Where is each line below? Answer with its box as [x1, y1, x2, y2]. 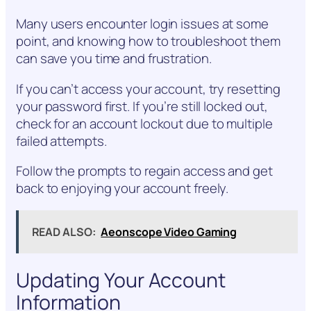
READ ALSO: [31, 224, 96, 239]
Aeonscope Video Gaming [101, 224, 237, 239]
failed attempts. [16, 131, 107, 150]
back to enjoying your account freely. [16, 179, 229, 197]
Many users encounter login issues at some [16, 15, 269, 33]
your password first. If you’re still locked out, [16, 96, 269, 115]
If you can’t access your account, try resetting [16, 79, 281, 98]
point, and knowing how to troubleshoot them [16, 32, 280, 50]
